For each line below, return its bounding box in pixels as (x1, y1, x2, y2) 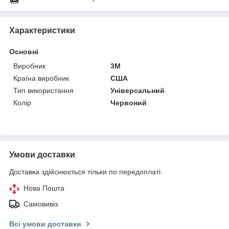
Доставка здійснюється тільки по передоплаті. (9, 167, 163, 176)
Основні (9, 47, 38, 56)
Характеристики (9, 26, 75, 35)
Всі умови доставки (9, 219, 81, 228)
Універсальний (110, 86, 165, 95)
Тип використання (13, 86, 74, 95)
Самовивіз (24, 199, 58, 208)
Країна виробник (13, 74, 69, 82)
